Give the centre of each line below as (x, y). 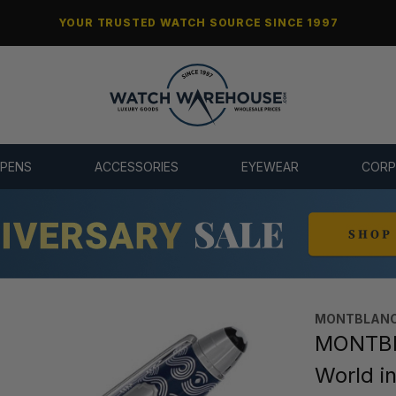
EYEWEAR (270, 167)
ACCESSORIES (136, 167)
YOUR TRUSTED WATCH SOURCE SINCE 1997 (198, 23)
